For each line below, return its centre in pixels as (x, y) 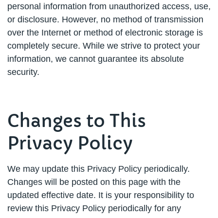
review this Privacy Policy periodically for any (94, 208)
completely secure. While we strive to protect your (104, 46)
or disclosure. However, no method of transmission (105, 19)
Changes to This (77, 121)
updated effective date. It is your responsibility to (101, 195)
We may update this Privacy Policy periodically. (99, 169)
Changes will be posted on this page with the (94, 182)
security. (23, 72)
